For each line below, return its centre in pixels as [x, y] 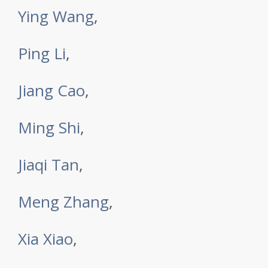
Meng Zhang [63, 202]
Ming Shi [49, 127]
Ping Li [42, 53]
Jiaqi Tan [48, 165]
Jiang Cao [51, 90]
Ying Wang [56, 16]
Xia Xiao [45, 239]
